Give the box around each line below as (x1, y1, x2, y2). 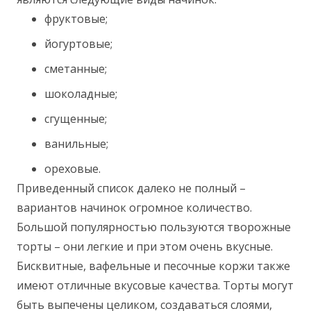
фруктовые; (44, 10, 108, 26)
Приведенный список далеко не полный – (17, 180, 246, 196)
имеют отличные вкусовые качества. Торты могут (17, 277, 294, 293)
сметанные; (44, 60, 107, 76)
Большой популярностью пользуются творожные (17, 219, 291, 235)
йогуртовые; (44, 35, 112, 51)
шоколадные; (44, 85, 117, 101)
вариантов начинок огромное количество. (17, 199, 252, 215)
